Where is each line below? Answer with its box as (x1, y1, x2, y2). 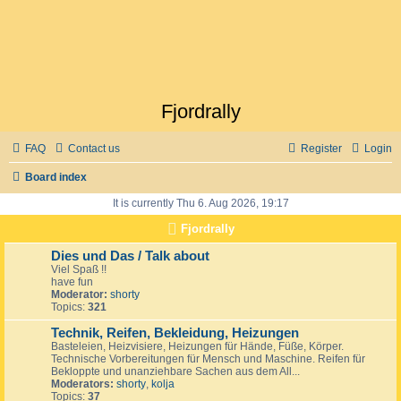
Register (301, 142, 342, 155)
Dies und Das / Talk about (51, 248, 209, 263)
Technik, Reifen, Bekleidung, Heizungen (51, 325, 299, 340)
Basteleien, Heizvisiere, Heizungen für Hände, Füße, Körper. (51, 339, 344, 353)
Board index (25, 171, 87, 183)
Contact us (68, 142, 120, 155)
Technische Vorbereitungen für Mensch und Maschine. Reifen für (51, 352, 365, 365)
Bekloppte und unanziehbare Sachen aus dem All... (51, 364, 300, 378)
